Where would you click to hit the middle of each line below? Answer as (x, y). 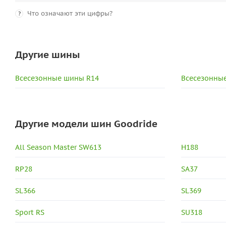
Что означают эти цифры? (70, 13)
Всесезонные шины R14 (57, 78)
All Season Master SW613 (58, 147)
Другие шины (47, 54)
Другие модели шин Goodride (86, 124)
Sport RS (30, 212)
